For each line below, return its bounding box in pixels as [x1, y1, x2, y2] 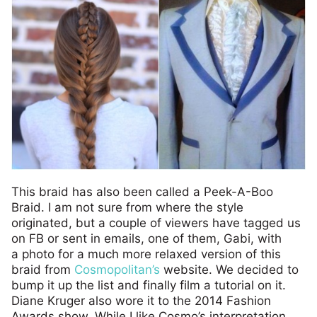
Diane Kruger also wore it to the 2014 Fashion [11, 294, 271, 309]
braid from [11, 263, 74, 277]
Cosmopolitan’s [74, 263, 160, 277]
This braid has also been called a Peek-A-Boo [11, 185, 273, 200]
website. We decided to [160, 263, 299, 277]
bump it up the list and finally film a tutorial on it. [11, 278, 286, 293]
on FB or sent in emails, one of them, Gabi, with [11, 231, 282, 246]
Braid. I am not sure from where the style [11, 200, 243, 215]
